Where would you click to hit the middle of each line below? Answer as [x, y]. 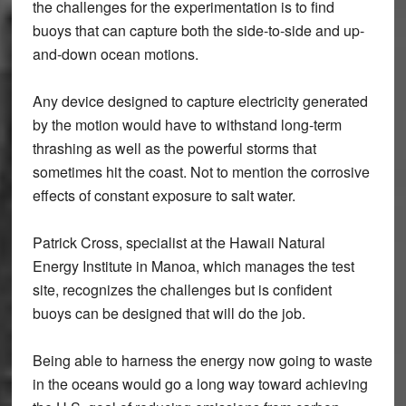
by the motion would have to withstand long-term [187, 125]
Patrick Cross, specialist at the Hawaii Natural [179, 242]
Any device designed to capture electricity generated [200, 101]
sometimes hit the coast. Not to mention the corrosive [201, 172]
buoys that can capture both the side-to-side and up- [198, 30]
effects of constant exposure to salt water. [164, 195]
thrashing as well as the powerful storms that [174, 148]
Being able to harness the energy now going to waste [202, 360]
